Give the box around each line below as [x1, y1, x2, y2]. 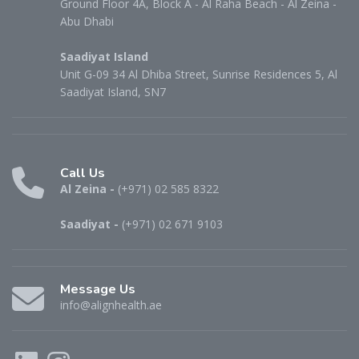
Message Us [60, 280, 135, 298]
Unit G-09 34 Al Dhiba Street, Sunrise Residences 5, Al [60, 66, 337, 82]
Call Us [60, 163, 105, 182]
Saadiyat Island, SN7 [60, 83, 166, 99]
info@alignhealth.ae [60, 296, 162, 313]
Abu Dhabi [60, 13, 114, 29]
